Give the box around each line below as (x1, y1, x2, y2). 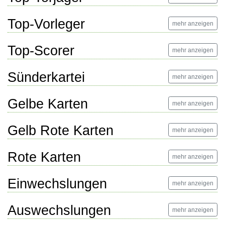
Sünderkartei (8, 70, 85, 85)
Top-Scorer (8, 43, 74, 58)
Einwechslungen (8, 176, 107, 191)
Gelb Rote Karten (8, 123, 114, 138)
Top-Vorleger (8, 17, 85, 32)
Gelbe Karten (8, 96, 88, 111)
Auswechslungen (8, 203, 111, 218)
